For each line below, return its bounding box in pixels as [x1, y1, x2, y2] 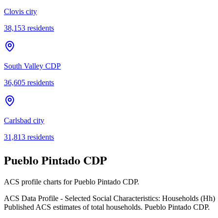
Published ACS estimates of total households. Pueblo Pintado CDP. [4, 203, 210, 212]
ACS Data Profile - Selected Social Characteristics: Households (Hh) [4, 194, 215, 203]
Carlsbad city [4, 116, 44, 125]
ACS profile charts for [4, 178, 74, 186]
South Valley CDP [4, 61, 61, 70]
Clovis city [4, 7, 37, 16]
